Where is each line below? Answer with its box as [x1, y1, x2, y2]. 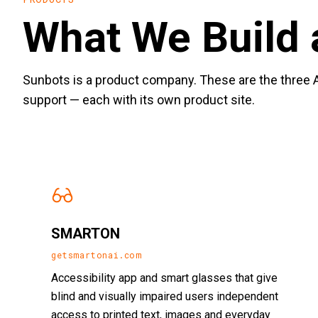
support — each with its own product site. [23, 92, 255, 107]
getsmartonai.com [51, 249, 142, 261]
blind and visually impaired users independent [51, 290, 278, 303]
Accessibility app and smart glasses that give [51, 271, 278, 285]
